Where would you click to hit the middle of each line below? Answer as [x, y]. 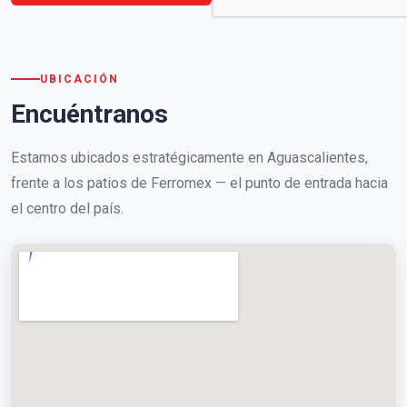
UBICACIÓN [79, 79]
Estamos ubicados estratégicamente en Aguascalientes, [189, 157]
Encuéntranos [89, 114]
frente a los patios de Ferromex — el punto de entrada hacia [199, 183]
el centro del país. [67, 208]
